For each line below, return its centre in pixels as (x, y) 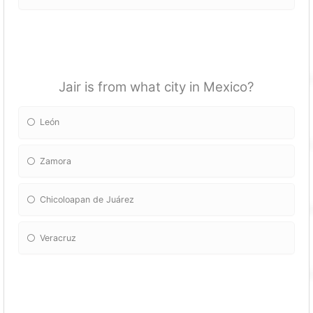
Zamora (56, 161)
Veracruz (58, 238)
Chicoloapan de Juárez (87, 199)
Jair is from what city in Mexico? (156, 87)
